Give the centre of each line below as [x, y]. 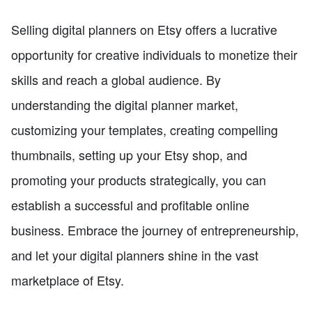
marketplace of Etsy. [68, 280]
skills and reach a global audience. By [116, 79]
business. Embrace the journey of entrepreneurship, [155, 229]
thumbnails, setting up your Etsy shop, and [129, 154]
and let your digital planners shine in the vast [135, 255]
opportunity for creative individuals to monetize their [154, 54]
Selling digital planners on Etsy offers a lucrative [144, 29]
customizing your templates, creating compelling [145, 129]
